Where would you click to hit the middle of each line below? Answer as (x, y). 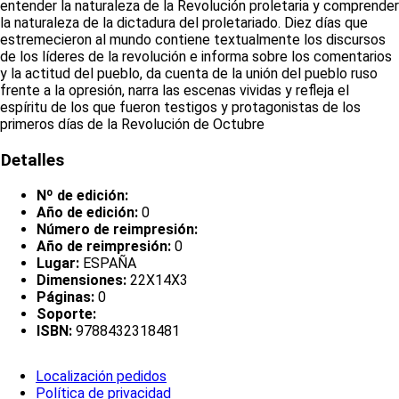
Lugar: (58, 263)
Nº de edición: (82, 195)
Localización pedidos (101, 377)
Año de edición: (87, 212)
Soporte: (66, 313)
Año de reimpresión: (104, 246)
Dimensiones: (81, 280)
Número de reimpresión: (117, 229)
